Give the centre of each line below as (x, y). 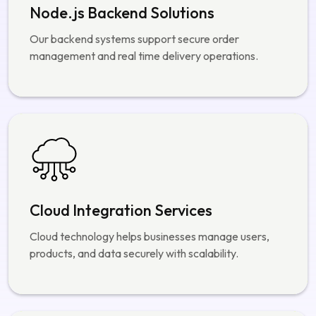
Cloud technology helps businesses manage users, (150, 170)
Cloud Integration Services (121, 144)
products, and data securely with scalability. (134, 187)
